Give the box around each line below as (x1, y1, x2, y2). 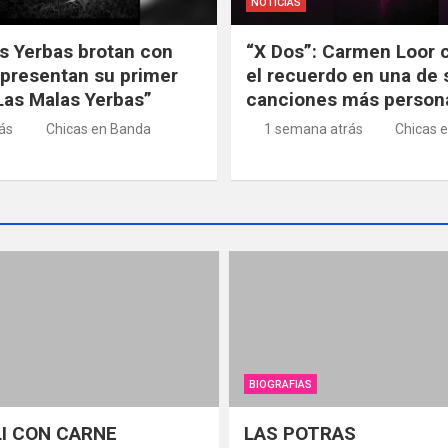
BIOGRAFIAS (249, 378, 312, 392)
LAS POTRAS (244, 422, 361, 446)
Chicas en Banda (45, 120, 151, 137)
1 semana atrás (263, 120, 363, 137)
